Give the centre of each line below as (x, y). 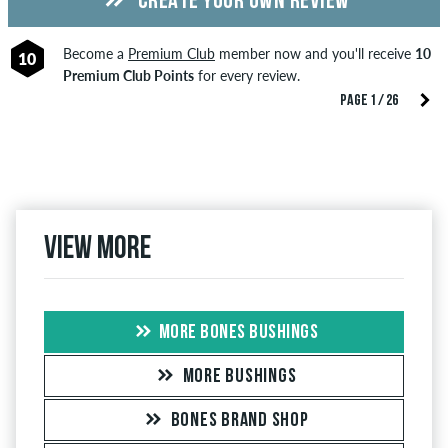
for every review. (246, 76)
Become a (95, 54)
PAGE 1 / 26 (369, 101)
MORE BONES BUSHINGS (238, 333)
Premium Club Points (128, 76)
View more (97, 250)
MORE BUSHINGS (239, 377)
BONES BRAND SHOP (239, 421)
